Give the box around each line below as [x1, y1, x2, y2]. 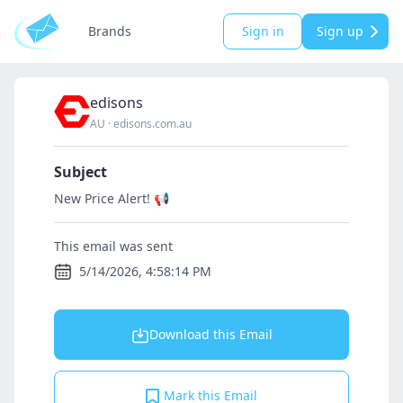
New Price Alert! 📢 [54, 190, 169, 207]
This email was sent [54, 237, 173, 255]
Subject [54, 162, 107, 182]
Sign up [317, 22, 363, 40]
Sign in [241, 22, 284, 40]
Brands [88, 22, 131, 40]
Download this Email [148, 326, 273, 343]
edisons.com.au [113, 116, 192, 131]
